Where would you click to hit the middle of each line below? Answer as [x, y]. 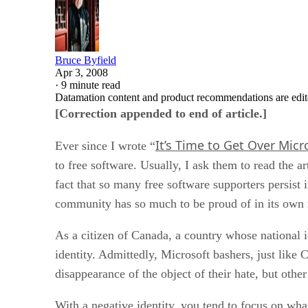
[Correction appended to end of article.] [161, 113]
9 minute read [91, 85]
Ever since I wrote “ [105, 145]
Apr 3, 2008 [81, 72]
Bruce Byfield [86, 60]
